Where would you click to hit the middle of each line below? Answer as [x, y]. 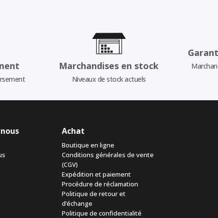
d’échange [77, 204]
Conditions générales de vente [108, 155]
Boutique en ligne [88, 145]
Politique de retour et [94, 194]
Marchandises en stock [109, 66]
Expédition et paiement [96, 174]
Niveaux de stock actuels [109, 79]
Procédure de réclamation [100, 184]
